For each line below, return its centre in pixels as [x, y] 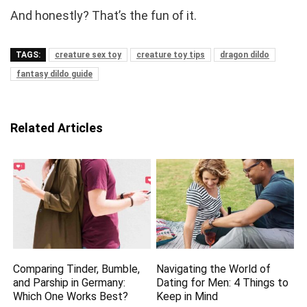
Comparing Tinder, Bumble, [77, 269]
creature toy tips [171, 54]
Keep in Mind [187, 297]
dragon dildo [245, 54]
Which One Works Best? [71, 297]
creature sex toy [88, 54]
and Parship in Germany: [70, 283]
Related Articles [57, 127]
